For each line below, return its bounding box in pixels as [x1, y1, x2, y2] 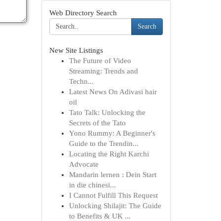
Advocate [69, 160, 99, 168]
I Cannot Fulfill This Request [69, 191, 158, 199]
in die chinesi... [69, 181, 116, 189]
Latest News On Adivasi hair [69, 88, 157, 96]
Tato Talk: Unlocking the [69, 109, 146, 116]
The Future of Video [69, 57, 131, 65]
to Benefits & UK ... [69, 212, 131, 220]
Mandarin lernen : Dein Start [69, 171, 156, 179]
